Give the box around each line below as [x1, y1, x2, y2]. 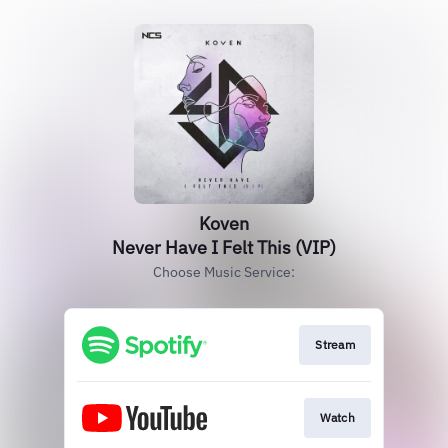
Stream [315, 337, 355, 352]
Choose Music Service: [153, 263, 295, 281]
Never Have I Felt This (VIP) [112, 236, 336, 259]
